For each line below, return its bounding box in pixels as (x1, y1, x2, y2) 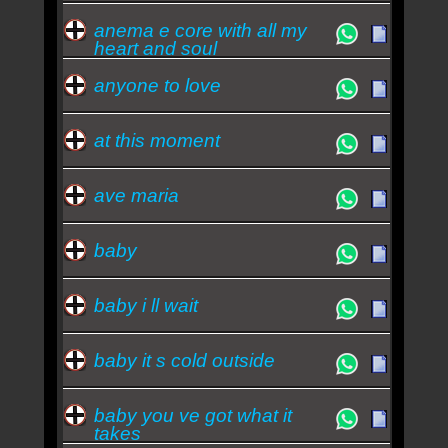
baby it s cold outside (93, 349, 275, 371)
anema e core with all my (93, 19, 307, 41)
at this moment (93, 129, 220, 151)
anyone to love (93, 74, 221, 96)
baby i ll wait (93, 294, 198, 316)
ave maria (93, 184, 179, 206)
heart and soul (93, 37, 217, 59)
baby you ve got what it (93, 404, 292, 426)
